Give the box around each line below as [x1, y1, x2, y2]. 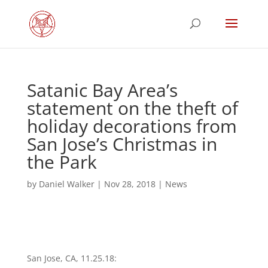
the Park [26, 150, 97, 174]
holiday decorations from [26, 114, 237, 138]
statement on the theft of [26, 96, 238, 120]
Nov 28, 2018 [103, 178, 156, 190]
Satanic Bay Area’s [26, 78, 178, 102]
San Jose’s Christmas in [26, 132, 217, 156]
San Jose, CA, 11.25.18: [26, 252, 117, 264]
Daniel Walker [38, 178, 95, 190]
